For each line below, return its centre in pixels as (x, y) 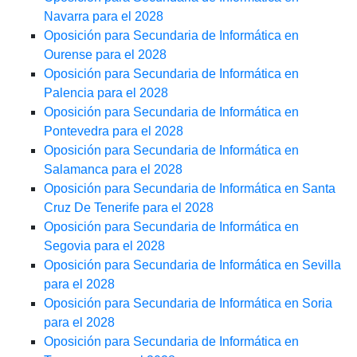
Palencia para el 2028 (106, 93)
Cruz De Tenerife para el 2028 (129, 208)
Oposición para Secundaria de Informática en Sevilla (192, 265)
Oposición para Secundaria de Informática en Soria (188, 304)
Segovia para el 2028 (104, 246)
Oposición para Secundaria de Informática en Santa (190, 189)
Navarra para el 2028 (104, 17)
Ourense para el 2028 (105, 55)
